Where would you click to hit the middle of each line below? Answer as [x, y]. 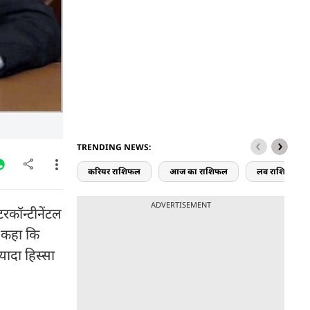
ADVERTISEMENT [181, 204]
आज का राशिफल [199, 171]
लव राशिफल [277, 171]
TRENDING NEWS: [114, 147]
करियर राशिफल [114, 171]
